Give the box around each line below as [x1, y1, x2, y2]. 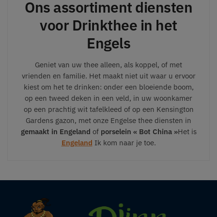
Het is [177, 127, 197, 137]
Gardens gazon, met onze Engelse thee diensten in [26, 116, 191, 125]
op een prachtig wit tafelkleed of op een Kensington [23, 105, 194, 114]
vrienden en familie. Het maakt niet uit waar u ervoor [21, 71, 196, 81]
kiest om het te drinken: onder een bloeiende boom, [23, 82, 194, 92]
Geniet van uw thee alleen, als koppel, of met [35, 60, 182, 70]
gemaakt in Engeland [20, 127, 91, 137]
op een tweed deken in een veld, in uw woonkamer [25, 93, 192, 103]
